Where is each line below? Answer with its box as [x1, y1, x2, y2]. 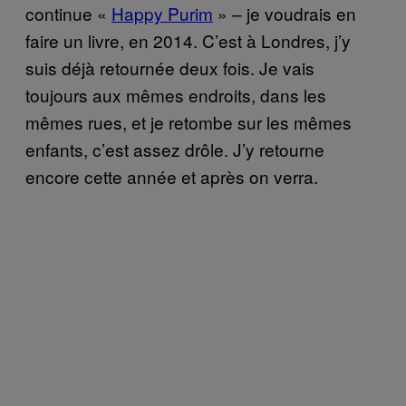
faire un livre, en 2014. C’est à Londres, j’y [25, 27, 351, 53]
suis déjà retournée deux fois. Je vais [25, 54, 314, 80]
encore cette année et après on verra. [25, 163, 318, 188]
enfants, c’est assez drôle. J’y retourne [25, 136, 324, 161]
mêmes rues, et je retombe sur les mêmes [25, 109, 352, 134]
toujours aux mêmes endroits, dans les [25, 82, 326, 107]
